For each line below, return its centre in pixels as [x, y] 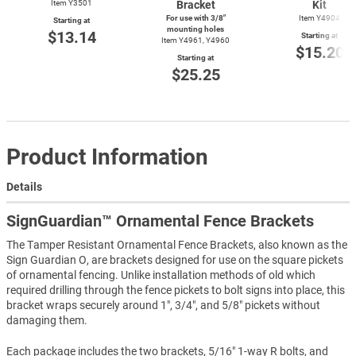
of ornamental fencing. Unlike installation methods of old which [161, 275]
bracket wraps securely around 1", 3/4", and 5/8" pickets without [163, 306]
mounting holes [195, 29]
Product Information [107, 157]
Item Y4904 [319, 17]
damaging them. [47, 321]
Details [24, 187]
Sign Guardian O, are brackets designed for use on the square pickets [175, 260]
